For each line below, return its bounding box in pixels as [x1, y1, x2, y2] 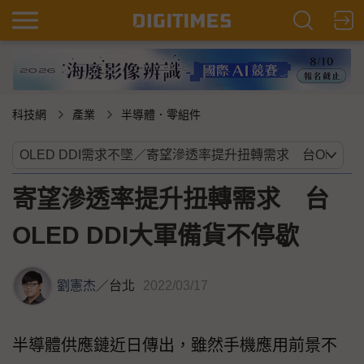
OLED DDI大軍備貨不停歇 [12, 222, 299, 249]
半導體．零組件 [121, 108, 201, 122]
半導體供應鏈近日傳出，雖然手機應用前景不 [12, 336, 337, 355]
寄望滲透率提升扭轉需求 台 [12, 185, 329, 213]
